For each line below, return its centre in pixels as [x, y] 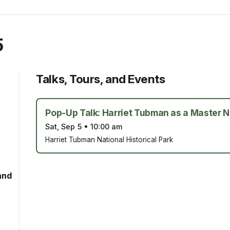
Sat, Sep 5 [64, 127]
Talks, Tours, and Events [101, 79]
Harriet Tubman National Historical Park [109, 139]
